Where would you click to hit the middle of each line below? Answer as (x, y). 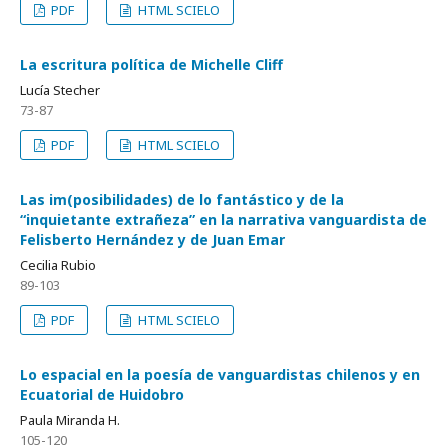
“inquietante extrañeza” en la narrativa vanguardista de (223, 219)
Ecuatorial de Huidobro (102, 394)
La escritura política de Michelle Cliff (151, 64)
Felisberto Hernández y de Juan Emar (152, 239)
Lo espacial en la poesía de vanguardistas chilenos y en (220, 374)
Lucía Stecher (60, 90)
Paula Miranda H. (70, 420)
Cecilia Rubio (58, 265)
